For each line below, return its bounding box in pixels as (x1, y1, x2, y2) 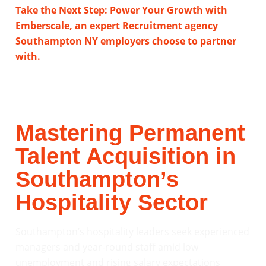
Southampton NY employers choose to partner (15, 34, 236, 47)
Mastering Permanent (15, 121, 245, 146)
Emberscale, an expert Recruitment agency (15, 18, 218, 32)
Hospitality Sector (15, 190, 208, 216)
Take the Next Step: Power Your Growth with (15, 3, 227, 17)
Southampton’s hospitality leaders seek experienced (15, 225, 249, 239)
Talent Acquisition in (15, 144, 236, 169)
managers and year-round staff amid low (15, 240, 198, 254)
